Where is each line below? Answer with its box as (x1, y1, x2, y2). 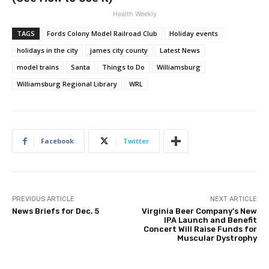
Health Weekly (112, 10, 157, 19)
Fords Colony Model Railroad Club (47, 29, 157, 38)
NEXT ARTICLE (210, 195, 257, 204)
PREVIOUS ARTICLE (12, 195, 74, 204)
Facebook (41, 136, 74, 146)
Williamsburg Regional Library (17, 79, 117, 89)
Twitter (123, 136, 149, 146)
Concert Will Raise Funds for (143, 225, 257, 234)
